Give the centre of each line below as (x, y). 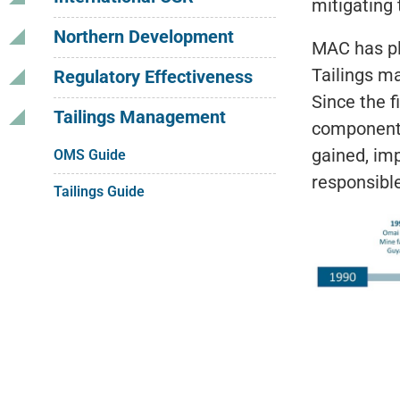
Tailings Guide (99, 192)
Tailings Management (140, 117)
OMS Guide (90, 155)
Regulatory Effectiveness (153, 77)
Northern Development (144, 37)
